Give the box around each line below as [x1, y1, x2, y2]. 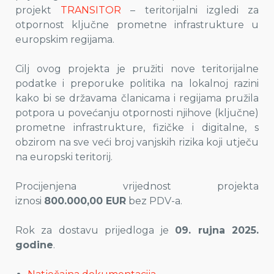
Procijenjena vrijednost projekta [15, 180, 259, 192]
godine [15, 239, 53, 251]
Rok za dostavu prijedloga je [15, 224, 176, 236]
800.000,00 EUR [44, 195, 126, 207]
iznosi [15, 195, 44, 207]
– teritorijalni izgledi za [121, 4, 259, 16]
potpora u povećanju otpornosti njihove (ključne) [15, 107, 259, 119]
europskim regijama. [15, 34, 114, 45]
